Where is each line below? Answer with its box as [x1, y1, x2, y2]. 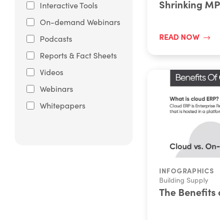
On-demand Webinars [40, 17, 120, 27]
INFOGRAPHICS [159, 165, 214, 175]
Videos [40, 67, 63, 77]
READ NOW [159, 31, 199, 42]
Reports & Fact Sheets [40, 50, 117, 60]
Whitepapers [40, 100, 85, 110]
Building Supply [159, 175, 208, 185]
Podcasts [40, 33, 72, 44]
